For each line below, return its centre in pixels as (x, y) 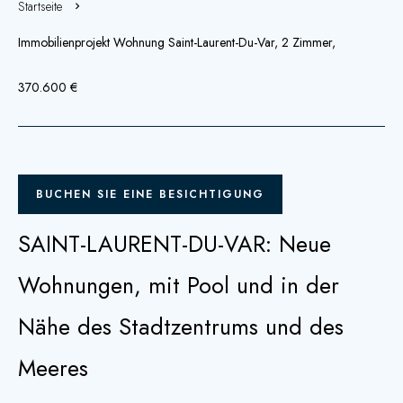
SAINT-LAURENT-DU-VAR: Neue (175, 244)
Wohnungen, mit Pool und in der (179, 285)
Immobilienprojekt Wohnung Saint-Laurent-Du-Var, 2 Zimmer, (177, 42)
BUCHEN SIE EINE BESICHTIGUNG (150, 194)
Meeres (53, 368)
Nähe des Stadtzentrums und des (181, 327)
